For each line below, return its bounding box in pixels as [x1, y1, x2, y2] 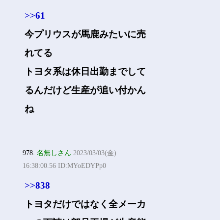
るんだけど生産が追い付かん [25, 85, 146, 95]
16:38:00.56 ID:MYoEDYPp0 [23, 162, 107, 169]
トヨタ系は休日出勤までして [25, 66, 146, 77]
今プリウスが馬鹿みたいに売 [25, 29, 146, 39]
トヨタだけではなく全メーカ [25, 199, 146, 209]
